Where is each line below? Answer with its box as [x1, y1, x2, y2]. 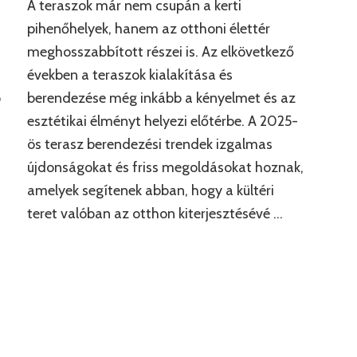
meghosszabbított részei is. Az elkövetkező [26, 43, 294, 61]
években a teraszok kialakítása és [26, 66, 233, 84]
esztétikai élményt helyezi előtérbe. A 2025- [26, 112, 298, 131]
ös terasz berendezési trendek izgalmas [26, 135, 273, 154]
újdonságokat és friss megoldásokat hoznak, [26, 159, 304, 177]
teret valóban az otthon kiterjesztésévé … [26, 205, 283, 223]
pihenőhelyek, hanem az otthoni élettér [26, 20, 270, 38]
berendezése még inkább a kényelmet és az [26, 89, 296, 108]
